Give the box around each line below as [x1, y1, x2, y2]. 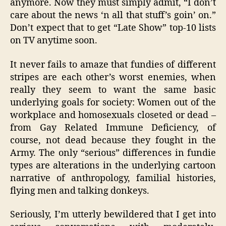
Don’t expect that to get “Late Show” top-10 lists [10, 22, 216, 34]
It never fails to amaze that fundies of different [10, 59, 216, 71]
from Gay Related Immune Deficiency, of [10, 122, 216, 134]
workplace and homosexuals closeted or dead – [10, 109, 216, 121]
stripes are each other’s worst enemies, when [10, 71, 216, 83]
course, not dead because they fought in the [10, 134, 216, 146]
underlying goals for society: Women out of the [10, 96, 216, 108]
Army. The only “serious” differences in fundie [10, 147, 216, 159]
